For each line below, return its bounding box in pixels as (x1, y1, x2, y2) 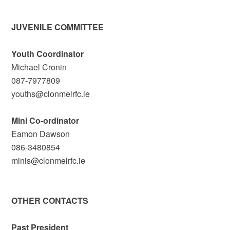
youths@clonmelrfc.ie (11, 88, 90, 100)
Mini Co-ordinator (11, 114, 80, 126)
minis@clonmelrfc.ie (11, 155, 86, 166)
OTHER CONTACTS (11, 195, 89, 206)
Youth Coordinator (11, 48, 84, 60)
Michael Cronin (11, 61, 67, 73)
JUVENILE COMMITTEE (11, 21, 104, 33)
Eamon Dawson (11, 128, 70, 140)
